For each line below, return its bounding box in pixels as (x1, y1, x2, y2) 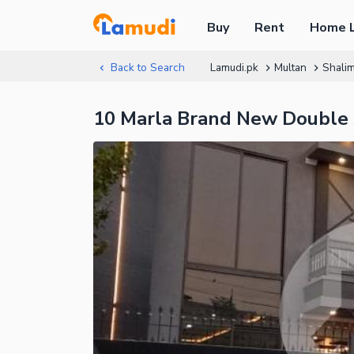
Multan (273, 60, 307, 75)
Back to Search (110, 60, 185, 75)
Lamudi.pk (209, 60, 258, 75)
